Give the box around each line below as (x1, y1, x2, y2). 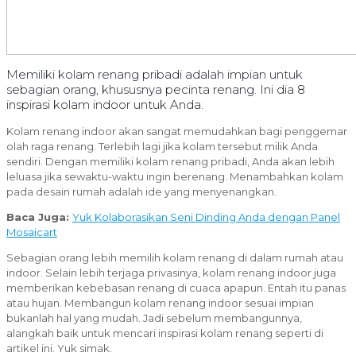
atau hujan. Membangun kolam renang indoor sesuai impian (6, 296, 314, 310)
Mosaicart (6, 226, 57, 239)
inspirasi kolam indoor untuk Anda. (6, 97, 203, 113)
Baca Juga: (6, 211, 72, 224)
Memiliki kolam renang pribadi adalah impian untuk (6, 67, 303, 83)
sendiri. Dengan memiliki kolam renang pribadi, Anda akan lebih (6, 155, 335, 168)
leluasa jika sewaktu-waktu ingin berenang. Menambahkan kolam (6, 170, 343, 184)
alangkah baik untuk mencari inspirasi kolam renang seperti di (6, 327, 323, 340)
